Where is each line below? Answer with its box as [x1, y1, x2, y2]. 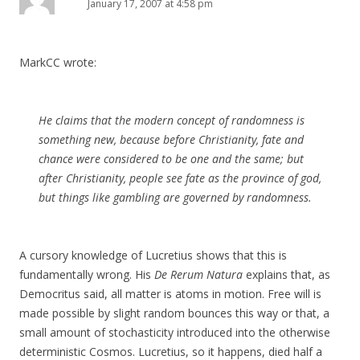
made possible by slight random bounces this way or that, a [19, 305, 329, 321]
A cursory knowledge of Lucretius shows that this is [19, 247, 287, 264]
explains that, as [243, 267, 330, 283]
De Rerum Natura [154, 267, 243, 283]
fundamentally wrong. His [19, 267, 154, 283]
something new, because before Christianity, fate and [39, 132, 304, 148]
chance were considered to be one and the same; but [39, 151, 304, 167]
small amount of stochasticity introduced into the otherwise [19, 325, 330, 341]
